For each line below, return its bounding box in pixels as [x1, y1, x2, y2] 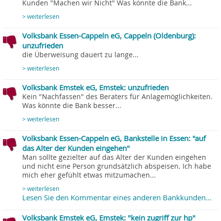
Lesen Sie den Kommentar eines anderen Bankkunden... [22, 192, 212, 202]
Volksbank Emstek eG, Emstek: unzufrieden [22, 82, 169, 92]
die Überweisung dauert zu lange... [22, 50, 139, 59]
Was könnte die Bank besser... [22, 101, 121, 110]
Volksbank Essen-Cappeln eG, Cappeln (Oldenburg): [22, 30, 196, 40]
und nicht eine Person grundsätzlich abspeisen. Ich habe [22, 161, 211, 171]
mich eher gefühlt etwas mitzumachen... [22, 170, 156, 180]
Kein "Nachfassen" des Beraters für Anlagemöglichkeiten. [22, 92, 213, 101]
